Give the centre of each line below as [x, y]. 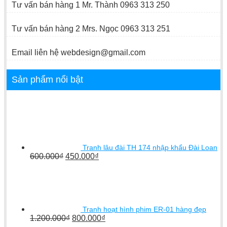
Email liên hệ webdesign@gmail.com [79, 52]
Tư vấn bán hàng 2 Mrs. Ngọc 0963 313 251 [91, 28]
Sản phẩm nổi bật [47, 79]
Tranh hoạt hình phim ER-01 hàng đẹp [144, 209]
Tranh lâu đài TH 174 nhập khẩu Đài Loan [150, 147]
